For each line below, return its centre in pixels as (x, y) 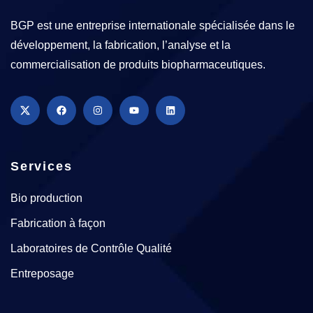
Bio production (46, 198)
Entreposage (42, 274)
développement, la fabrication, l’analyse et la (121, 45)
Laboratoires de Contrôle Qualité (91, 248)
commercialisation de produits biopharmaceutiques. (138, 65)
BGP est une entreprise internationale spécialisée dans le (153, 26)
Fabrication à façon (58, 223)
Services (42, 166)
